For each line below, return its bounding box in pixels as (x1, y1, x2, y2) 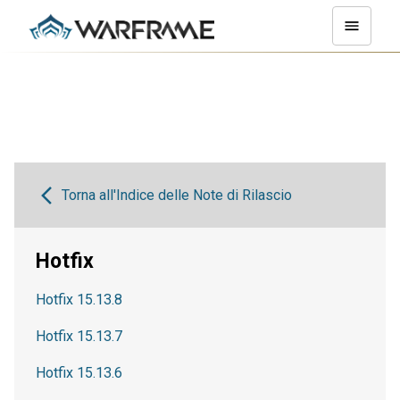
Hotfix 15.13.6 (36, 364, 122, 381)
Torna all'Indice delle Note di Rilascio (61, 187, 292, 204)
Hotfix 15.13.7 (36, 328, 122, 345)
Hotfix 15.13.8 (36, 291, 122, 308)
